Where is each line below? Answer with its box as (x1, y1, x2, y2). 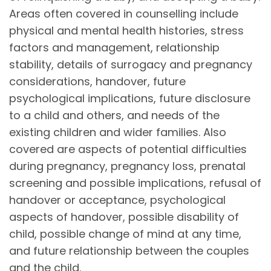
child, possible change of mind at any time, (9, 226, 241, 241)
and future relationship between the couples (9, 243, 249, 258)
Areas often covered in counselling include (9, 5, 238, 21)
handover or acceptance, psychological (9, 192, 226, 207)
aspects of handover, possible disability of (9, 209, 239, 224)
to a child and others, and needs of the (9, 107, 220, 123)
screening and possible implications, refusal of (9, 175, 261, 191)
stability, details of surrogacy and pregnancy (9, 56, 252, 72)
